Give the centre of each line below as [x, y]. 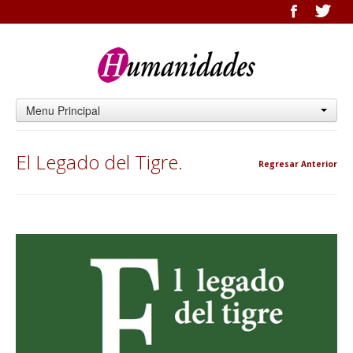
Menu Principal [63, 110]
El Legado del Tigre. [99, 162]
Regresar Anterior [298, 164]
